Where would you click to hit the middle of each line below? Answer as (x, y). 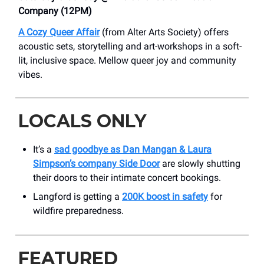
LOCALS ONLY (82, 121)
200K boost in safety (165, 197)
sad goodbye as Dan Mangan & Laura (133, 150)
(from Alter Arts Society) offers (164, 32)
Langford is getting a (77, 197)
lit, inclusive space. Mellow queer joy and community (127, 61)
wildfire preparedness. (78, 211)
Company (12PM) (55, 11)
